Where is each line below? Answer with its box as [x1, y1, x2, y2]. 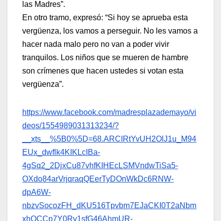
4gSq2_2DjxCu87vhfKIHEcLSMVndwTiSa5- [22, 161, 178, 170]
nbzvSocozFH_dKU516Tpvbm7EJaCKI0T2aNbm [22, 201, 196, 210]
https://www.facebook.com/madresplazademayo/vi [22, 108, 196, 116]
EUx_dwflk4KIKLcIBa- [22, 147, 100, 156]
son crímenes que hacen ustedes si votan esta [22, 66, 184, 75]
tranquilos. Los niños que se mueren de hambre [22, 53, 188, 62]
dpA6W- [22, 187, 51, 196]
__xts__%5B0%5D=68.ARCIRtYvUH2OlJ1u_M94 [22, 134, 196, 143]
